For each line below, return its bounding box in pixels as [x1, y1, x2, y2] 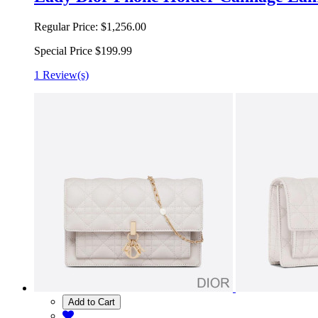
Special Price [34, 45, 92, 57]
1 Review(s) [34, 69, 89, 82]
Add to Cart [68, 297, 115, 308]
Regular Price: [34, 21, 98, 33]
